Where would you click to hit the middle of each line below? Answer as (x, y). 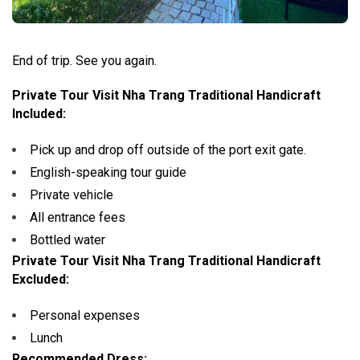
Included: (39, 113)
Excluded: (41, 279)
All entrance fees (78, 217)
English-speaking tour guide (108, 172)
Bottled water (67, 239)
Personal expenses (85, 315)
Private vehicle (72, 194)
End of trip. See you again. (84, 60)
